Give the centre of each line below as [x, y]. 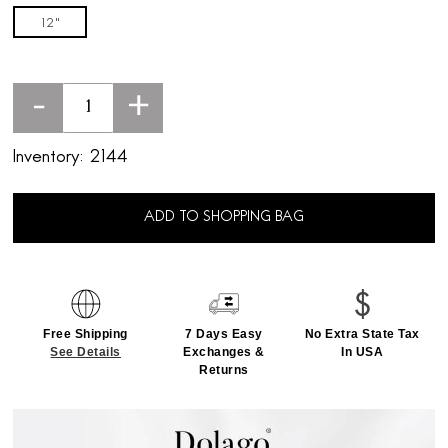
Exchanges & [224, 352]
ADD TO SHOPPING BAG [224, 218]
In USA [362, 352]
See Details [85, 352]
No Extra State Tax [362, 334]
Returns [224, 370]
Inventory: [49, 158]
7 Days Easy [224, 334]
